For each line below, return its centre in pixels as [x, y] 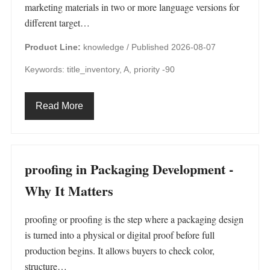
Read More [59, 106]
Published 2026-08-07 [174, 47]
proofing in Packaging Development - [129, 169]
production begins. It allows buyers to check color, [120, 250]
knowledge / [106, 47]
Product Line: [53, 47]
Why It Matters [69, 191]
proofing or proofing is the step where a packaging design [134, 219]
